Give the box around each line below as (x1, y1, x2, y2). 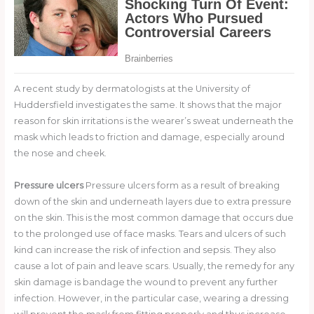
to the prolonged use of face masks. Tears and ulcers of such (13, 228, 286, 240)
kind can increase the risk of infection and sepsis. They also (13, 245, 276, 256)
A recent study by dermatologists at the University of (13, 83, 250, 95)
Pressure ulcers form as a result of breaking (83, 180, 280, 191)
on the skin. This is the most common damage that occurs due (13, 212, 294, 224)
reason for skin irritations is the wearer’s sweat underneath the (13, 116, 294, 127)
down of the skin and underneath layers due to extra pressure (13, 196, 292, 207)
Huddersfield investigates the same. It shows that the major (13, 100, 282, 111)
